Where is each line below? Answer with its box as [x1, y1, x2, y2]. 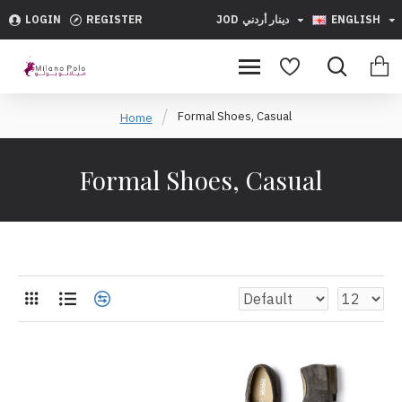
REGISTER [86, 13, 143, 26]
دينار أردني [242, 13, 289, 26]
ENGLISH [331, 13, 380, 26]
